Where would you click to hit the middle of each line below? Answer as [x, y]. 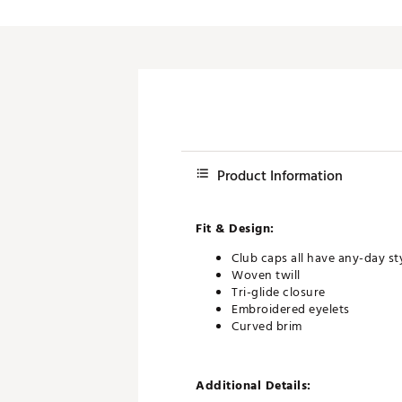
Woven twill [266, 275]
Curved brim [267, 326]
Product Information [280, 176]
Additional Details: [253, 385]
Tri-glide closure [279, 292]
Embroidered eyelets [291, 309]
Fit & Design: [235, 228]
